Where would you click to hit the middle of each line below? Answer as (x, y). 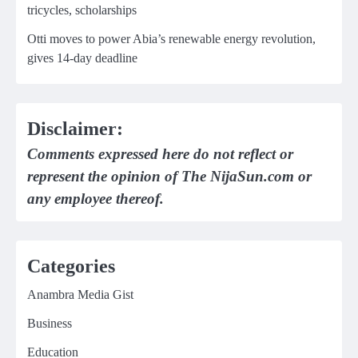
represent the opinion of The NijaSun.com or (169, 177)
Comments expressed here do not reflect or (160, 154)
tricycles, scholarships (82, 10)
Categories (71, 267)
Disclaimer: (75, 129)
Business (50, 324)
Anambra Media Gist (80, 295)
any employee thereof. (95, 199)
